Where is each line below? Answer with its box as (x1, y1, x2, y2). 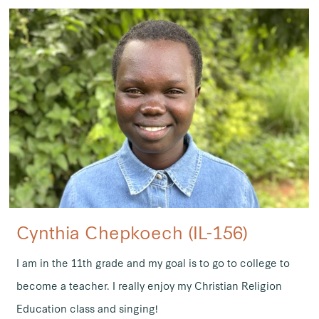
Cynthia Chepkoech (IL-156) (16, 219, 248, 244)
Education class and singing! (16, 301, 158, 316)
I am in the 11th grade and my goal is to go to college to (16, 256, 290, 271)
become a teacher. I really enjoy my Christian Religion (16, 278, 282, 293)
